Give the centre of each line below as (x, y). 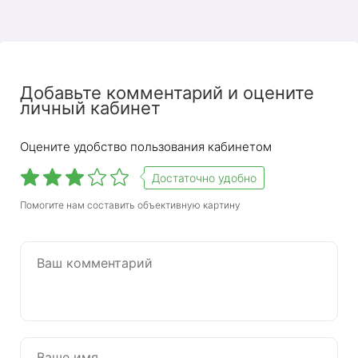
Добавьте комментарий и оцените (167, 93)
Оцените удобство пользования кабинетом (146, 147)
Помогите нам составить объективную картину (130, 205)
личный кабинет (90, 108)
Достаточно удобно (204, 178)
